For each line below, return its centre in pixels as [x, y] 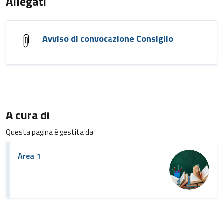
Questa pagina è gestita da [50, 132]
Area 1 [29, 156]
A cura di [28, 115]
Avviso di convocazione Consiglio [108, 39]
